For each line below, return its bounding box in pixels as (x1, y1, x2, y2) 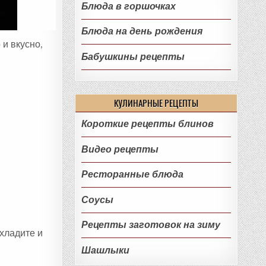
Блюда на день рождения (81, 26, 202, 37)
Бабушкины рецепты (81, 50, 185, 62)
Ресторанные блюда (81, 169, 183, 180)
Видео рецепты (81, 143, 159, 155)
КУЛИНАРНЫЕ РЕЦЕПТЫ (113, 96, 199, 110)
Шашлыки (81, 245, 129, 256)
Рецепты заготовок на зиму (81, 219, 220, 231)
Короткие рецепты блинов (81, 118, 214, 130)
